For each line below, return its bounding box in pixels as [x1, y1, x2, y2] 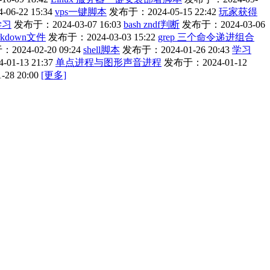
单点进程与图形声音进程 [55, 57, 162, 68]
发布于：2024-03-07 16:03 [14, 19, 121, 30]
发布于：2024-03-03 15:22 [48, 32, 155, 43]
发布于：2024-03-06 [182, 19, 265, 30]
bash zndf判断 [124, 19, 180, 30]
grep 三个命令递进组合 [158, 32, 254, 43]
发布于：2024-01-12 [164, 57, 247, 68]
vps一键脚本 [55, 7, 107, 17]
